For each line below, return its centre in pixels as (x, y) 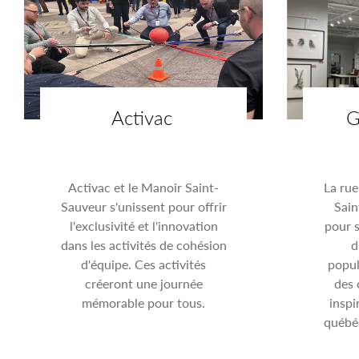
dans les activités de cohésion (143, 244)
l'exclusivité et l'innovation (143, 225)
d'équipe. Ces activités (144, 264)
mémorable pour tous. (144, 302)
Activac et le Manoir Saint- (144, 187)
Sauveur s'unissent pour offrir (143, 206)
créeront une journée (143, 283)
